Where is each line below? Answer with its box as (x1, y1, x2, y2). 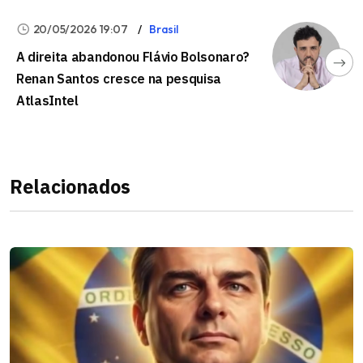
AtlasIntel (16, 92, 79, 109)
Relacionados (10, 173, 130, 199)
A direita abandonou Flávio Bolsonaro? (16, 48, 250, 65)
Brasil (149, 21, 178, 36)
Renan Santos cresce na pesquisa (16, 70, 222, 87)
